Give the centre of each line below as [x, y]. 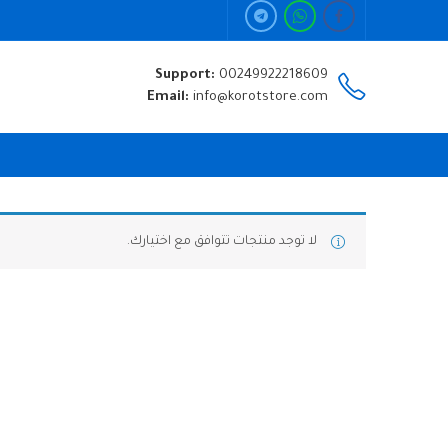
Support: [187, 75]
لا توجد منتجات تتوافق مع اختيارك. [222, 242]
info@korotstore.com [260, 97]
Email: [170, 97]
